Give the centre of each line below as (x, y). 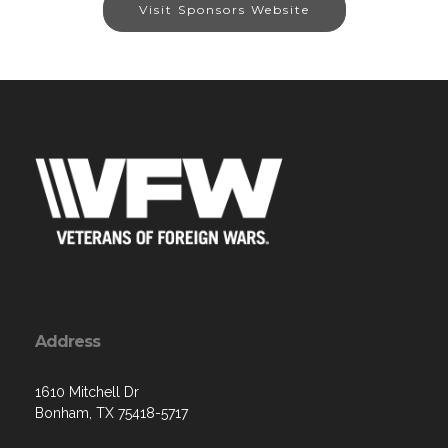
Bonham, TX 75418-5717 (111, 413)
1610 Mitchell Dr (87, 392)
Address (67, 342)
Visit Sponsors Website (224, 10)
